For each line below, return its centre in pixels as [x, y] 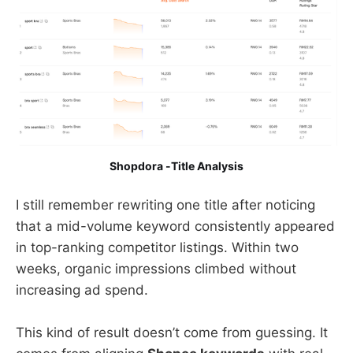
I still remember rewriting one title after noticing [165, 205]
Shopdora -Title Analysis [176, 166]
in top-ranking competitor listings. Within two [157, 248]
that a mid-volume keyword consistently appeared [175, 227]
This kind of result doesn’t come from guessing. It [172, 333]
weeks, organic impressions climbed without [156, 269]
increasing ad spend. [82, 290]
